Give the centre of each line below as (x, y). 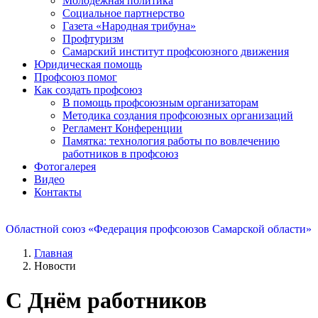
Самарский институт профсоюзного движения (176, 51)
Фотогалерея (65, 166)
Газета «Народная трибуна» (129, 26)
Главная (53, 253)
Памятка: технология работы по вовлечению (171, 141)
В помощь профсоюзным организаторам (160, 102)
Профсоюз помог (76, 77)
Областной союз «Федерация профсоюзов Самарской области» (159, 229)
